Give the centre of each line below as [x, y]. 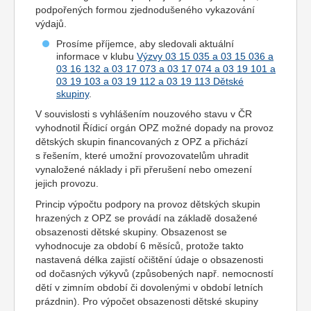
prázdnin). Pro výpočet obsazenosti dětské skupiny [147, 301]
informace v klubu [96, 56]
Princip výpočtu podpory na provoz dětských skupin [148, 204]
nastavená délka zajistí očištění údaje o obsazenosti [149, 260]
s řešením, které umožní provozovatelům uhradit [142, 155]
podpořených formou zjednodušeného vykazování [145, 10]
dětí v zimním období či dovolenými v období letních [149, 287]
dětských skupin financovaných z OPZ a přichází [142, 142]
